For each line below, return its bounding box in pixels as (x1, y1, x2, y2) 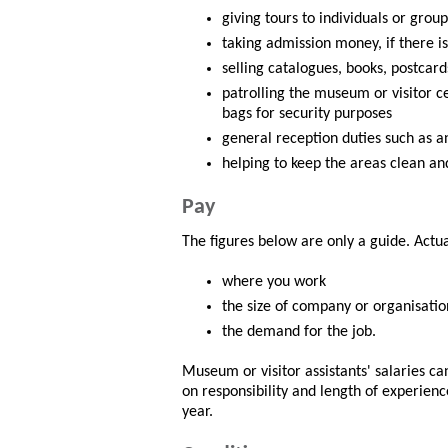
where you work (222, 274, 326, 291)
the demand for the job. (222, 324, 376, 341)
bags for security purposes (222, 106, 392, 123)
